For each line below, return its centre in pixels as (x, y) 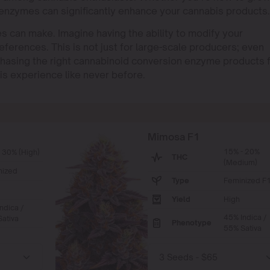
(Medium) (240, 162)
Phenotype (191, 223)
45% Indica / (245, 217)
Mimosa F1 (173, 137)
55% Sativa (242, 228)
